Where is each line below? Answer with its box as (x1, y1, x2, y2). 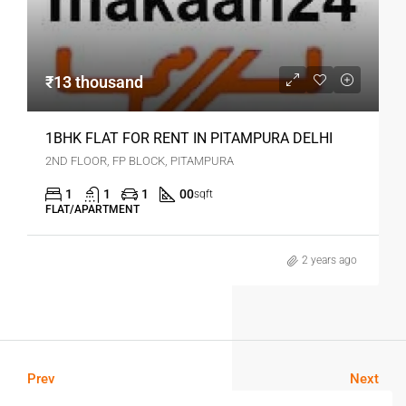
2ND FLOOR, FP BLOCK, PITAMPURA (45, 154, 234, 169)
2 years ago (302, 254, 357, 267)
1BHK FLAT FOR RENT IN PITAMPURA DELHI (45, 130, 333, 148)
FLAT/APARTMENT (45, 203, 140, 217)
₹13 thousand (45, 72, 143, 92)
